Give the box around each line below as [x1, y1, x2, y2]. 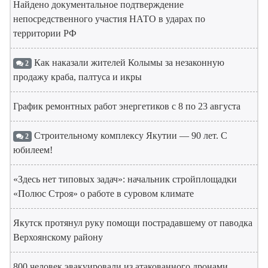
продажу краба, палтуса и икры [13, 72, 142, 83]
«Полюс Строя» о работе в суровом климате [13, 188, 194, 199]
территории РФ [13, 28, 77, 39]
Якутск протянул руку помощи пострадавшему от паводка [13, 218, 252, 229]
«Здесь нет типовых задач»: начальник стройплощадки [13, 174, 237, 185]
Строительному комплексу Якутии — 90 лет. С [31, 130, 227, 141]
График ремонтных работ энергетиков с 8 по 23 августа [13, 101, 240, 112]
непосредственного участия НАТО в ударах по [13, 14, 205, 25]
